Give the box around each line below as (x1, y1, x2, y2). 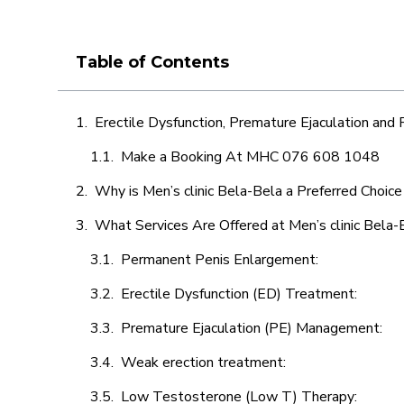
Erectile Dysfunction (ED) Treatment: (121, 284, 361, 304)
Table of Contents (76, 52, 229, 72)
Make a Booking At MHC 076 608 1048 (121, 147, 380, 167)
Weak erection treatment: (121, 353, 289, 372)
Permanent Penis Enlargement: (121, 250, 318, 270)
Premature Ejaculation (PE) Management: (121, 318, 386, 338)
